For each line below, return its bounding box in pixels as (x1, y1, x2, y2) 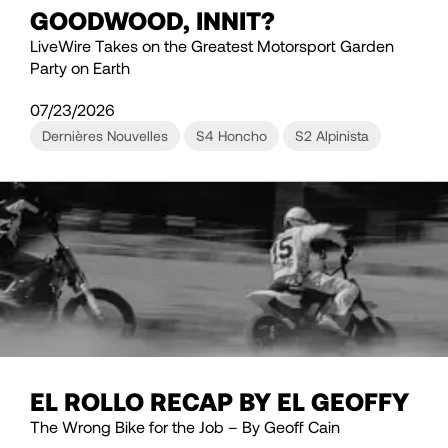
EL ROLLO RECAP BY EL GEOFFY (30, 386, 409, 417)
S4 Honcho (196, 127, 267, 145)
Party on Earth (30, 58, 130, 78)
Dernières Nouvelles (42, 127, 168, 145)
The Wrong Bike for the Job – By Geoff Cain (30, 417, 340, 437)
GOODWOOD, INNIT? (30, 5, 275, 36)
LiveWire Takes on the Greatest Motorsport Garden (30, 36, 394, 56)
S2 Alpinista (295, 127, 369, 145)
